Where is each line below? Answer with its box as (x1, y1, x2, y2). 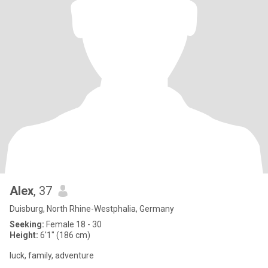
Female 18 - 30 (44, 220, 102, 229)
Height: (10, 230, 38, 240)
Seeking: (10, 220, 44, 229)
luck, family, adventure (10, 251, 94, 260)
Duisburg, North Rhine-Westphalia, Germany (10, 204, 174, 214)
